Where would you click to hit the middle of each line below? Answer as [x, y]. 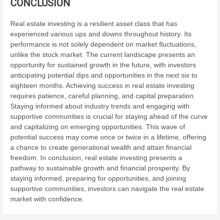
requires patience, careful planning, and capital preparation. [103, 96]
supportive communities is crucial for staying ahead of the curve [109, 116]
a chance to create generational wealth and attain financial [101, 147]
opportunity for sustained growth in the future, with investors [103, 65]
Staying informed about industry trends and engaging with [100, 106]
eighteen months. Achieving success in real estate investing [103, 85]
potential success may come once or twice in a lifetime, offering [109, 137]
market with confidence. [47, 199]
